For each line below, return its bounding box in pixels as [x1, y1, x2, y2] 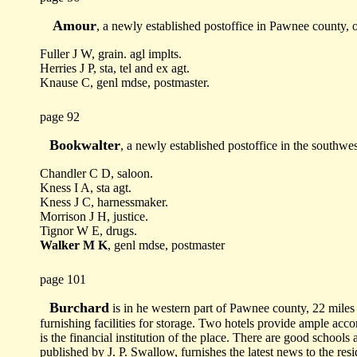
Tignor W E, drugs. [40, 224, 137, 237]
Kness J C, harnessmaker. [40, 195, 168, 209]
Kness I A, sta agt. [40, 181, 131, 194]
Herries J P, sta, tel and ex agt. [40, 61, 190, 75]
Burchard [49, 300, 109, 316]
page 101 [40, 273, 86, 286]
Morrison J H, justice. [40, 210, 148, 223]
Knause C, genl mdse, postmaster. [40, 76, 210, 89]
